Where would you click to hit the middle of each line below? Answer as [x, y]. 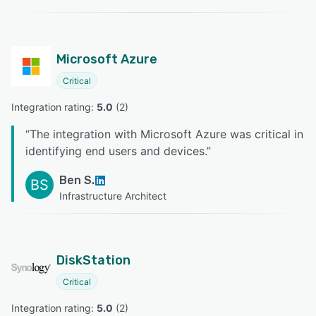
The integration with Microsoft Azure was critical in [166, 134]
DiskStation [93, 261]
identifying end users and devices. [116, 151]
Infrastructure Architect [113, 196]
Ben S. [77, 181]
